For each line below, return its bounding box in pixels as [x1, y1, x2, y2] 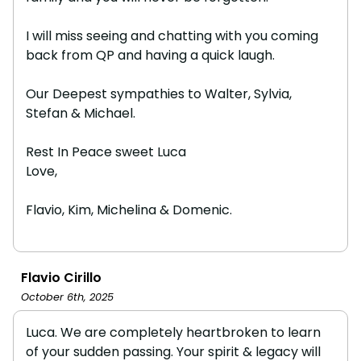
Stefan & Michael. [26, 103, 135, 122]
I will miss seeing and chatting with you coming [26, 26, 318, 45]
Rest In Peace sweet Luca [26, 142, 186, 161]
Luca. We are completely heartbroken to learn [26, 322, 321, 342]
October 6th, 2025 [21, 289, 114, 304]
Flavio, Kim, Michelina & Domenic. [26, 200, 232, 219]
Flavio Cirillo [21, 268, 102, 287]
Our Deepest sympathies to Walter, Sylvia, [26, 84, 292, 103]
